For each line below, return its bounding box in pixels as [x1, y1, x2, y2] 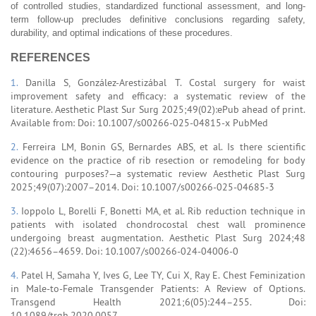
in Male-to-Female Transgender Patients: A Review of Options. [11, 281, 305, 295]
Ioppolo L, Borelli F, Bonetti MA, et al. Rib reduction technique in [20, 204, 306, 217]
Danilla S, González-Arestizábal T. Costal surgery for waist [25, 75, 305, 89]
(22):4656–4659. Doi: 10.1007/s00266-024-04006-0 [11, 244, 238, 257]
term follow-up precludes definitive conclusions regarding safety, [11, 13, 305, 25]
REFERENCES [11, 51, 90, 63]
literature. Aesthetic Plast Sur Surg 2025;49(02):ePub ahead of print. [11, 102, 305, 116]
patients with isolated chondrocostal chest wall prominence [11, 217, 305, 231]
